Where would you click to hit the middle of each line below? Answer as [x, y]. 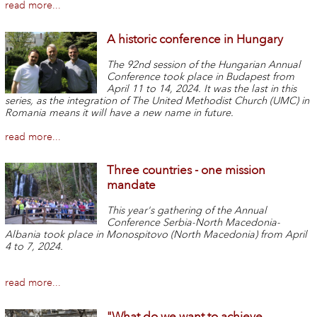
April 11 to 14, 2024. [154, 88]
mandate [132, 185]
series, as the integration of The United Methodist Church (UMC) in [157, 100]
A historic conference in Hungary [195, 39]
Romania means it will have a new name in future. [119, 113]
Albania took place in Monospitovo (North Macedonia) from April [156, 235]
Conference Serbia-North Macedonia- [194, 223]
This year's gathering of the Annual [187, 211]
